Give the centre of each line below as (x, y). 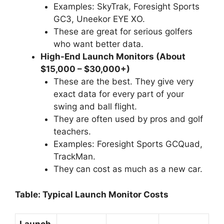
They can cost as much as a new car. (128, 169)
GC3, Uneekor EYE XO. (99, 19)
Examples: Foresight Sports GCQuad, (128, 144)
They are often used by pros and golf (128, 119)
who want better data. (98, 44)
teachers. (72, 132)
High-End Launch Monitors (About (113, 57)
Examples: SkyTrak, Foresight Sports (126, 7)
